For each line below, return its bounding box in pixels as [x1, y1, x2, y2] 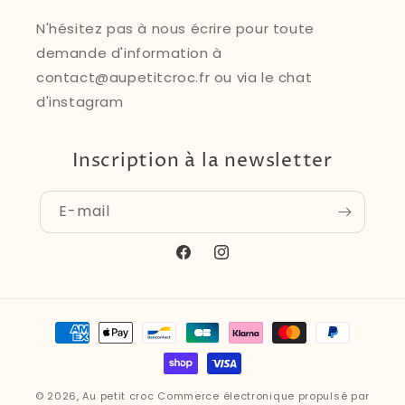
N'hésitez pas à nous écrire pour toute [36, 19, 315, 39]
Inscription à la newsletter [71, 148, 334, 174]
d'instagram [36, 92, 124, 112]
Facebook [174, 252, 240, 271]
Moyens [31, 315, 86, 334]
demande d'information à [36, 43, 222, 63]
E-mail [59, 201, 110, 222]
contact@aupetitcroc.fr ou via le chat [36, 68, 313, 88]
